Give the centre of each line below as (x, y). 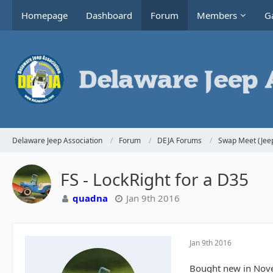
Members (217, 15)
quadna (90, 198)
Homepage (44, 15)
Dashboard (109, 15)
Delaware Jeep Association (57, 140)
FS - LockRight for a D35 (154, 179)
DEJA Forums (179, 140)
